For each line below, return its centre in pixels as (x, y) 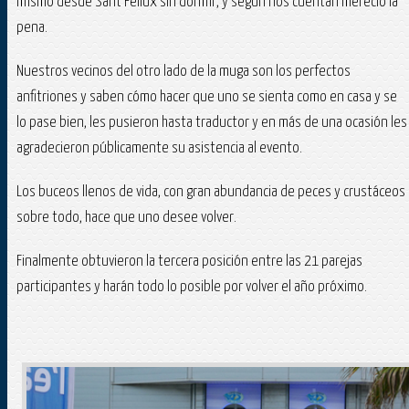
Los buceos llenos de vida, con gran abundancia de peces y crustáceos (211, 193)
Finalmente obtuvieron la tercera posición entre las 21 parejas (189, 262)
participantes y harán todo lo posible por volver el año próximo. (192, 288)
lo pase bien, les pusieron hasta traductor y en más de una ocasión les (212, 123)
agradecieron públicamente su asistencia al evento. (159, 149)
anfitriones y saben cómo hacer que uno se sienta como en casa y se (207, 98)
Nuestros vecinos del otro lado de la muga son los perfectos (184, 72)
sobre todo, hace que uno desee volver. (126, 218)
